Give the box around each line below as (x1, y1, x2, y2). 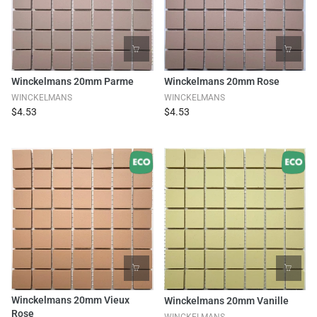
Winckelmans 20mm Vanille (163, 294, 289, 306)
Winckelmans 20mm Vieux (11, 294, 129, 306)
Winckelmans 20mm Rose (163, 76, 279, 88)
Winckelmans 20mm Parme (11, 76, 134, 88)
